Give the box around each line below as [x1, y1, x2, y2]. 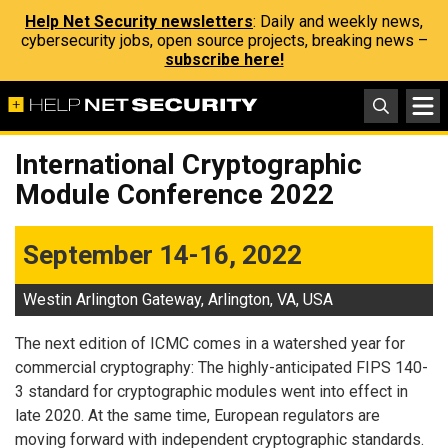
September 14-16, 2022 [23, 240, 302, 270]
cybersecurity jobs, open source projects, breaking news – [20, 31, 428, 50]
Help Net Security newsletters [25, 12, 253, 31]
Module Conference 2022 [15, 178, 334, 211]
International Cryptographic [15, 148, 362, 181]
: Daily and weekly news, [253, 12, 423, 31]
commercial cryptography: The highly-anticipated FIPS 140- [15, 358, 428, 377]
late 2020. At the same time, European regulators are [15, 406, 380, 425]
